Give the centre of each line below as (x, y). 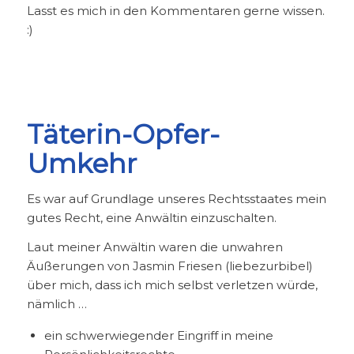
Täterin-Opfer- (123, 134)
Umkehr (81, 164)
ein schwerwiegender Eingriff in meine (158, 335)
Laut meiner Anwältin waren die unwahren (154, 247)
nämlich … (56, 303)
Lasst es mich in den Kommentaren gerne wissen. (175, 11)
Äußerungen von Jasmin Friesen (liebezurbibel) (169, 265)
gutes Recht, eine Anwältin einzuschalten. (151, 218)
